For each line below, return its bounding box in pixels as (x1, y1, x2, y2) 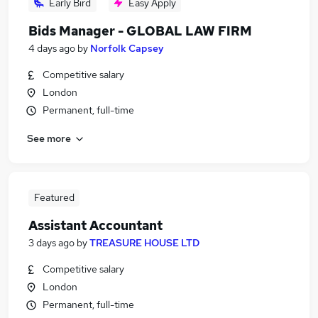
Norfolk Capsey (90, 42, 164, 55)
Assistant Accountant (28, 217, 163, 234)
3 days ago (28, 236, 75, 249)
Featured (33, 191, 75, 204)
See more (27, 131, 71, 145)
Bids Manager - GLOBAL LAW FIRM (28, 23, 252, 39)
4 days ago (28, 42, 75, 55)
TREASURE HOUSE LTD (89, 236, 199, 249)
